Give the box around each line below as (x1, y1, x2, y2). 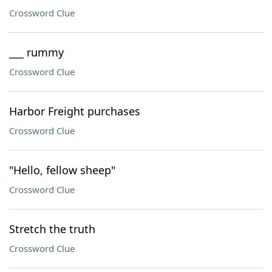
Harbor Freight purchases (9, 104, 140, 118)
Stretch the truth (9, 222, 95, 236)
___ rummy (9, 45, 64, 59)
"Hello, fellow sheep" (9, 163, 115, 177)
